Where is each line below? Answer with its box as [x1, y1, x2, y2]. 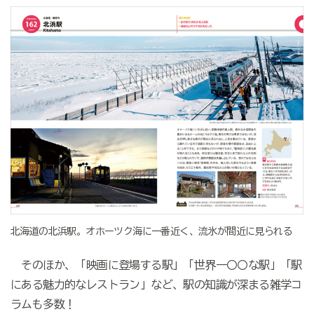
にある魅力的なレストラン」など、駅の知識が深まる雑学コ [10, 278, 302, 290]
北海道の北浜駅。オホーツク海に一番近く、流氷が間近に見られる [10, 226, 292, 236]
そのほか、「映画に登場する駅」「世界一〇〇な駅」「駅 [10, 259, 302, 271]
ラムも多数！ [10, 298, 76, 310]
